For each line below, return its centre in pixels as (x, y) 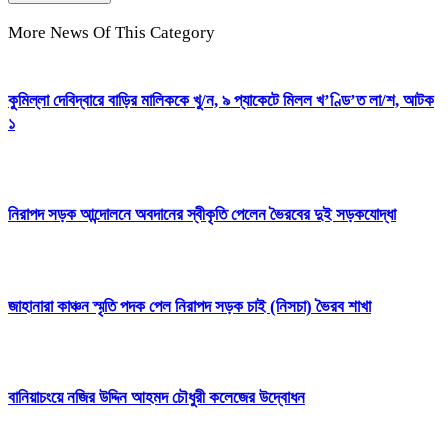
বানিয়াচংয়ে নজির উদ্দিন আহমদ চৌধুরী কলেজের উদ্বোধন (156, 397)
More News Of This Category (111, 32)
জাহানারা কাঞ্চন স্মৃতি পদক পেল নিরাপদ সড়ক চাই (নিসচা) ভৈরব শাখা (189, 306)
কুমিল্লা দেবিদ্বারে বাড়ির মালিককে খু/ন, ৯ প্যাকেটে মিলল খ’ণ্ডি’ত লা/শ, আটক (221, 101)
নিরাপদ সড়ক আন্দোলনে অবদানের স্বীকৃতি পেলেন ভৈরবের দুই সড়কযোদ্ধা (202, 215)
